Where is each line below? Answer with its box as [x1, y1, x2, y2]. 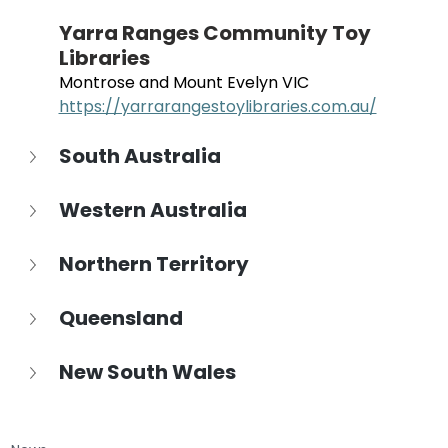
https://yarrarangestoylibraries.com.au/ [58, 95, 377, 119]
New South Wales [58, 358, 236, 387]
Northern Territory [58, 250, 249, 279]
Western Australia [58, 196, 247, 225]
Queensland [58, 304, 183, 333]
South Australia [58, 142, 221, 171]
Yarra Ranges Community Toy [58, 19, 375, 48]
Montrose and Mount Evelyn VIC [58, 71, 309, 95]
